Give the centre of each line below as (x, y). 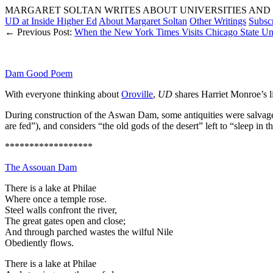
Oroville (137, 94)
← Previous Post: (40, 32)
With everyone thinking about (63, 94)
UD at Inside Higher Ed (51, 21)
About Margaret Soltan (143, 21)
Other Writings (218, 21)
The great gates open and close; (65, 221)
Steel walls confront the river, (61, 210)
